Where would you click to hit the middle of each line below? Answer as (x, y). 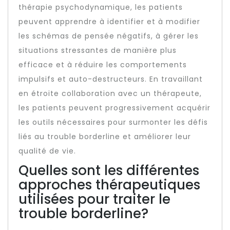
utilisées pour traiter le (94, 199)
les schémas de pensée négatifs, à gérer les (109, 36)
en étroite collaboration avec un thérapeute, (110, 93)
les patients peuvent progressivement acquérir (114, 108)
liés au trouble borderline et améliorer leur (105, 137)
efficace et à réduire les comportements (103, 65)
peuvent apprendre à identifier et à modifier (109, 22)
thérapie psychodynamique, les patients (101, 7)
